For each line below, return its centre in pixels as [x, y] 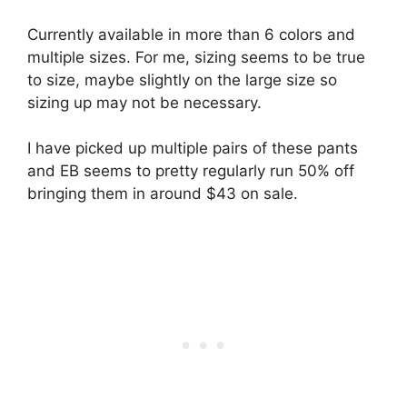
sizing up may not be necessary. [144, 102]
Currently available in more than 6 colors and [191, 34]
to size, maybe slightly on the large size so [182, 79]
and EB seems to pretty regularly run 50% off [191, 171]
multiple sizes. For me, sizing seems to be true [196, 57]
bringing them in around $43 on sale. [163, 194]
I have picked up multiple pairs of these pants [193, 149]
